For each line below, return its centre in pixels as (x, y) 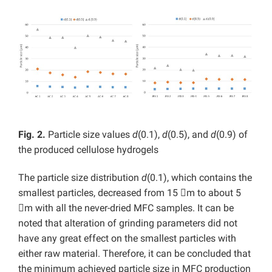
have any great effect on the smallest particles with (127, 238)
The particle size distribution (80, 178)
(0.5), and (189, 134)
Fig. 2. (33, 134)
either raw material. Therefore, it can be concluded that (134, 253)
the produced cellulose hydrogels (88, 150)
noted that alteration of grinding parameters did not (128, 223)
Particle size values (90, 134)
